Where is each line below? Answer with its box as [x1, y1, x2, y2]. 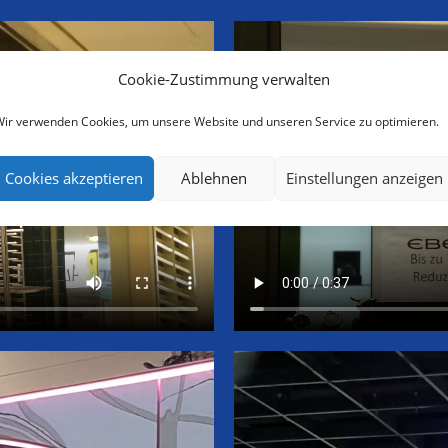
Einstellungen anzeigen [285, 167, 443, 188]
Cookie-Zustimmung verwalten [117, 68, 330, 88]
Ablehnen [181, 167, 248, 188]
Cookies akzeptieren [5, 167, 143, 188]
